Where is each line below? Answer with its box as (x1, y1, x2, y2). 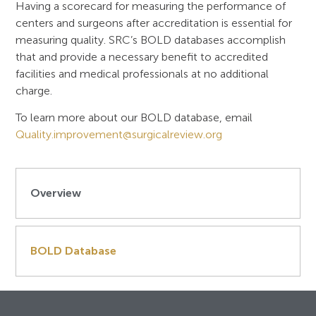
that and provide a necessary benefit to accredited (16, 49, 269, 63)
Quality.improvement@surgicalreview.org (16, 128, 223, 142)
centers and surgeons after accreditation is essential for (16, 16, 293, 30)
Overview (30, 186, 82, 200)
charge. (16, 83, 56, 97)
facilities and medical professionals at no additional (16, 66, 269, 80)
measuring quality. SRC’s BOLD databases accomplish (16, 32, 286, 47)
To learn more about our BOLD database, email (16, 111, 253, 125)
